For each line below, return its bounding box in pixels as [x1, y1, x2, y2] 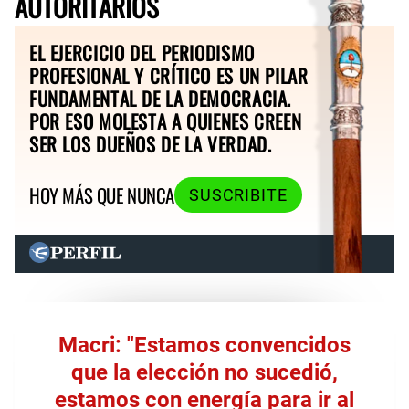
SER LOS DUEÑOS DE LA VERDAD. [29, 129, 272, 158]
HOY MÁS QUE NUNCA [29, 181, 174, 210]
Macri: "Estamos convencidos [58, 331, 351, 358]
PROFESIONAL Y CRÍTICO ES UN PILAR [29, 60, 309, 89]
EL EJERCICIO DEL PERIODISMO [29, 37, 255, 67]
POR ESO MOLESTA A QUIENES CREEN [29, 106, 302, 135]
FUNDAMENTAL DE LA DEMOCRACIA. [29, 83, 292, 112]
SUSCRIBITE [188, 185, 288, 204]
